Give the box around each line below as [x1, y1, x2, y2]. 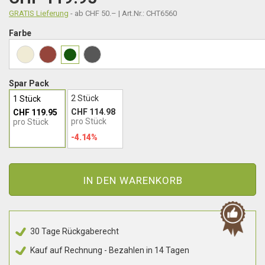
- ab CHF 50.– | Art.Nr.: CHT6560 [70, 9, 177, 18]
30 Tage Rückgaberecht [30, 227, 119, 236]
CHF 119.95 [13, 108, 57, 117]
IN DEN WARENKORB [82, 174, 183, 186]
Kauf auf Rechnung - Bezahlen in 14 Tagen [30, 245, 189, 255]
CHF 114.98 [71, 107, 115, 117]
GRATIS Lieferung [9, 9, 69, 18]
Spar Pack [9, 79, 49, 88]
